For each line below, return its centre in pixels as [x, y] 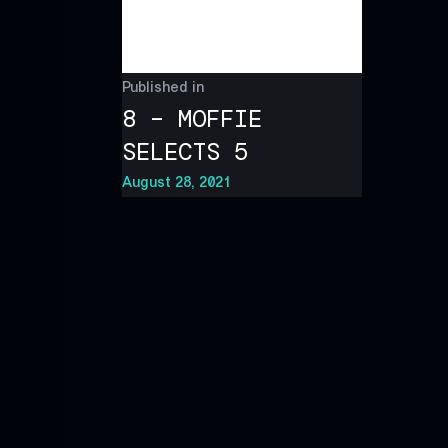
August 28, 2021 [176, 181]
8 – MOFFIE [192, 118]
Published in [163, 86]
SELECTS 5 [185, 151]
